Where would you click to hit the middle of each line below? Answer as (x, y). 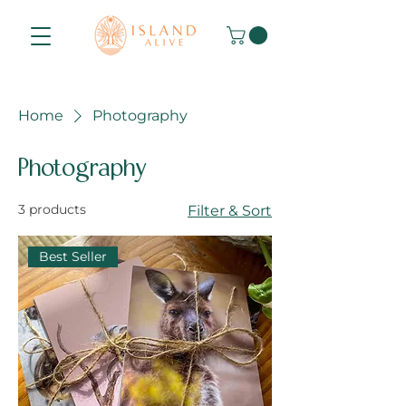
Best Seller (73, 256)
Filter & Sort (230, 211)
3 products (52, 210)
